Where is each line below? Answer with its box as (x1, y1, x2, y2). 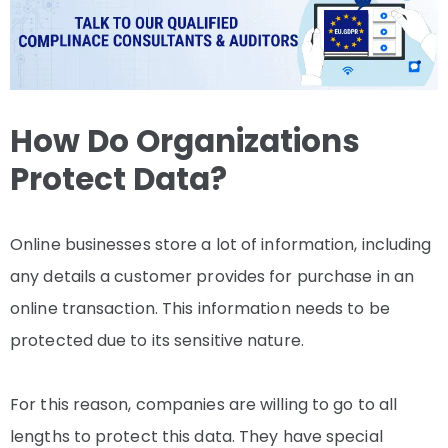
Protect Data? (10, 157, 227, 202)
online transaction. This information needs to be (10, 297, 390, 321)
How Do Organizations (10, 119, 360, 164)
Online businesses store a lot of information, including (10, 233, 432, 257)
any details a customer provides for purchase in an (10, 265, 415, 289)
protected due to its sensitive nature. (10, 329, 304, 353)
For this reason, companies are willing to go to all (10, 393, 398, 417)
